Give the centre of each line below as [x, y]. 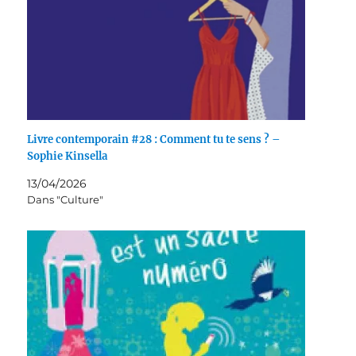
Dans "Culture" [66, 199]
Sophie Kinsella [68, 156]
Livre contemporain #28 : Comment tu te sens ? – [154, 139]
